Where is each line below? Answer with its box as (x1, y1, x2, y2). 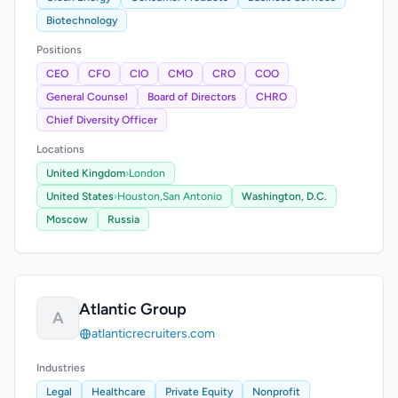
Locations (36, 143, 84, 155)
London (129, 167, 165, 179)
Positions (36, 44, 82, 56)
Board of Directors (147, 91, 236, 103)
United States (46, 190, 114, 203)
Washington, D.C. (242, 190, 327, 203)
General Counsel (46, 91, 128, 103)
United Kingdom (46, 167, 125, 179)
